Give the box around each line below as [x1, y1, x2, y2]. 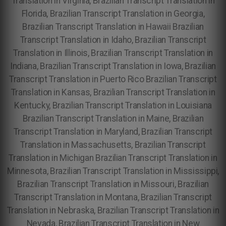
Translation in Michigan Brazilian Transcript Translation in [9, 153, 217, 163]
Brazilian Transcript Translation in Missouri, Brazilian [17, 179, 209, 189]
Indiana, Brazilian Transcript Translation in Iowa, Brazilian [10, 61, 216, 71]
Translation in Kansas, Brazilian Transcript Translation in [11, 87, 215, 97]
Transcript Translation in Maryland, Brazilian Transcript [13, 127, 213, 137]
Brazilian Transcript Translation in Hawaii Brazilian [22, 22, 204, 32]
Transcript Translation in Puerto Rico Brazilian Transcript [9, 74, 217, 84]
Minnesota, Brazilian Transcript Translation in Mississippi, [7, 166, 219, 176]
